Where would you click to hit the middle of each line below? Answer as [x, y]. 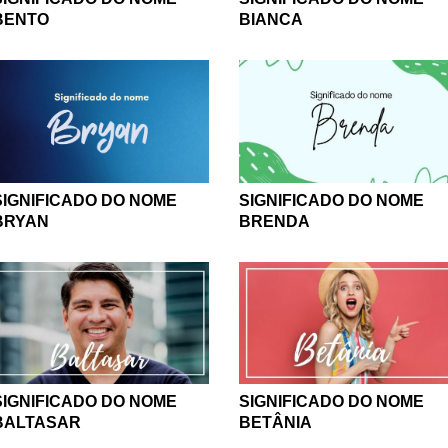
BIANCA [271, 20]
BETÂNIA [275, 423]
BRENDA [274, 221]
